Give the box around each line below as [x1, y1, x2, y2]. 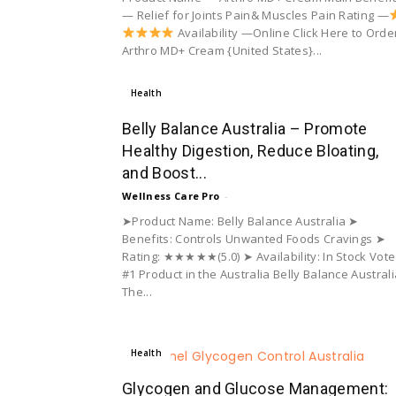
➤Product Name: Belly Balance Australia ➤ [122, 212, 359, 229]
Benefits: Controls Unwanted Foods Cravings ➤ [122, 230, 386, 247]
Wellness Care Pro [122, 188, 220, 202]
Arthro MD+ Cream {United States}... [122, 42, 323, 58]
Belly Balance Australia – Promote [122, 118, 368, 138]
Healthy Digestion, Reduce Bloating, [122, 141, 379, 160]
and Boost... [122, 163, 207, 182]
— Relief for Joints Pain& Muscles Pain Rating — [122, 6, 390, 23]
